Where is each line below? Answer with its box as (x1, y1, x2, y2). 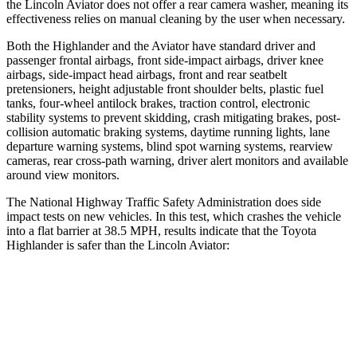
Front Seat (206, 326, 249, 338)
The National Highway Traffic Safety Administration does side (6, 194, 321, 209)
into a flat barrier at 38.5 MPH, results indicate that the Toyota (6, 223, 316, 237)
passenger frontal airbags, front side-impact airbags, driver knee (6, 53, 324, 67)
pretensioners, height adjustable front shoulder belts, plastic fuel (6, 81, 324, 96)
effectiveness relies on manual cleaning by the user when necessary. (6, 11, 345, 25)
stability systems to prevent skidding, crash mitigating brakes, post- (6, 110, 340, 124)
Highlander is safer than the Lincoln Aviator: (6, 237, 229, 252)
